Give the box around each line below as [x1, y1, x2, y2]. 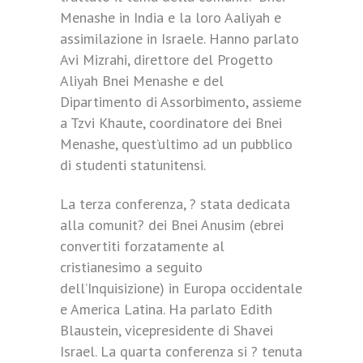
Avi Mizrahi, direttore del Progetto [60, 50, 273, 69]
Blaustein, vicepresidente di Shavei [60, 321, 273, 340]
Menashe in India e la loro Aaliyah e [60, 8, 281, 27]
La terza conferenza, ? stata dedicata [60, 194, 290, 213]
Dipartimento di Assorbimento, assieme [60, 92, 301, 111]
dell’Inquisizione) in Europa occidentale [60, 279, 302, 297]
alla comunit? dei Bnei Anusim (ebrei [60, 216, 284, 234]
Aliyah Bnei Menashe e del [60, 71, 224, 90]
